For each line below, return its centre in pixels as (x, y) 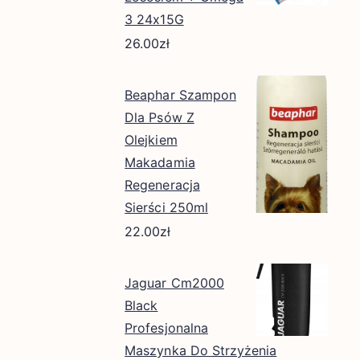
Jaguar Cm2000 (174, 283)
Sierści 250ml (166, 207)
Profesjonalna (166, 328)
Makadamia (160, 162)
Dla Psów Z (160, 117)
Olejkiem (151, 140)
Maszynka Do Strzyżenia (201, 350)
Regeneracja (162, 185)
